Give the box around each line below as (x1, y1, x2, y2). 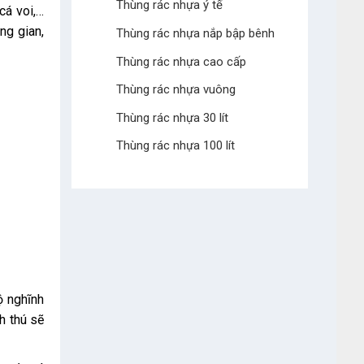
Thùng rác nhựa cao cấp (115, 54, 246, 69)
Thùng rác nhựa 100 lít (115, 138, 235, 154)
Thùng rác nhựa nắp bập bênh (115, 25, 275, 41)
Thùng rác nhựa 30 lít (115, 110, 228, 125)
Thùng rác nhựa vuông (115, 82, 236, 97)
